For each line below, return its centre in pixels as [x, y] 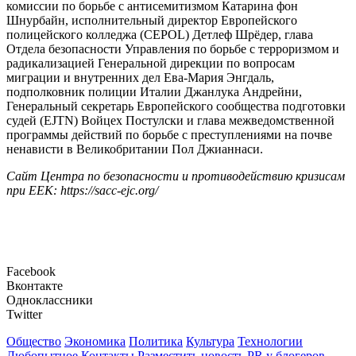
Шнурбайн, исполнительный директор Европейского [152, 21]
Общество [34, 342]
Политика [156, 342]
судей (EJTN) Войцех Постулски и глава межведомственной [170, 121]
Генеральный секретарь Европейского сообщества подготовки [176, 106]
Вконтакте [35, 286]
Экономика [95, 342]
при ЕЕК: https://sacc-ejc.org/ [82, 191]
